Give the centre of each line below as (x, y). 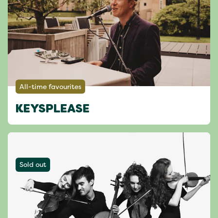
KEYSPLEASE (53, 110)
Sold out (33, 165)
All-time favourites (50, 87)
